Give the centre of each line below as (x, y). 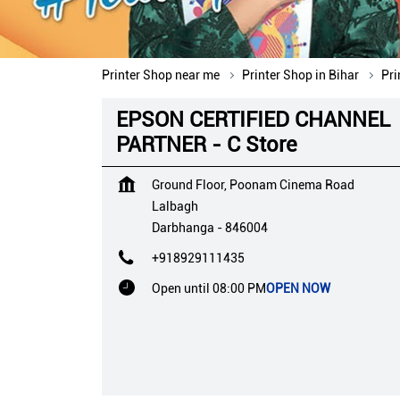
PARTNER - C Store (207, 144)
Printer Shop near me (161, 75)
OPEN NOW (298, 288)
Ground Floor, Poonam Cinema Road (253, 184)
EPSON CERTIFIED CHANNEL (253, 119)
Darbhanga (183, 227)
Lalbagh (175, 206)
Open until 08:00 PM (209, 288)
